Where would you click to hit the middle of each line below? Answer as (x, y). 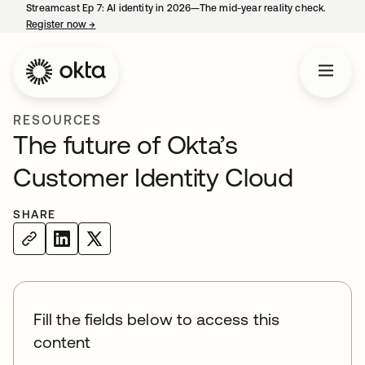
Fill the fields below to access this (156, 319)
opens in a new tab (140, 24)
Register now (58, 24)
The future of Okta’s (125, 145)
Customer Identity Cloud (153, 177)
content (62, 342)
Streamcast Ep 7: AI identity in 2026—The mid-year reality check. (176, 8)
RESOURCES (58, 120)
